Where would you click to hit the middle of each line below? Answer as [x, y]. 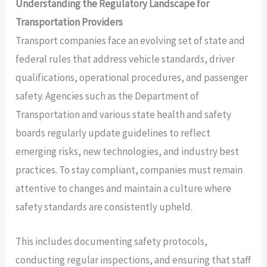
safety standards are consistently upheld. [104, 207]
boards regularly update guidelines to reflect [113, 133]
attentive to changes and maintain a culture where [124, 189]
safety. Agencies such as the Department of [108, 96]
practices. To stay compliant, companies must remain [129, 170]
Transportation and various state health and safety [124, 115]
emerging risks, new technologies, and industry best [128, 152]
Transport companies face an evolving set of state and [131, 41]
